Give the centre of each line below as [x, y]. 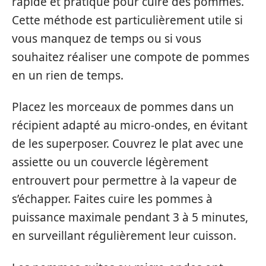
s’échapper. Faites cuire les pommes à [112, 199]
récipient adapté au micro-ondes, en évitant [130, 126]
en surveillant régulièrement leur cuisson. [124, 236]
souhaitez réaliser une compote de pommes [131, 57]
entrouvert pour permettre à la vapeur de [124, 181]
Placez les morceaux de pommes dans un [123, 107]
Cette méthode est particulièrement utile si [127, 20]
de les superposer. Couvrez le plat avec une [128, 144]
